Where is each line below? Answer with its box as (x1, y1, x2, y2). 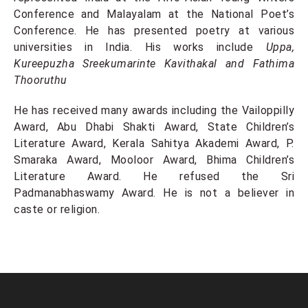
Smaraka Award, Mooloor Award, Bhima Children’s (14, 153, 294, 166)
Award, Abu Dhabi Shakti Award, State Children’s (14, 120, 294, 133)
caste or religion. (14, 203, 100, 216)
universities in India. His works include (14, 41, 266, 54)
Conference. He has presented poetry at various (14, 24, 294, 37)
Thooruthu (14, 74, 67, 87)
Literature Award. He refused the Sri (14, 170, 294, 183)
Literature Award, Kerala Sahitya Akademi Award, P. (14, 137, 294, 150)
